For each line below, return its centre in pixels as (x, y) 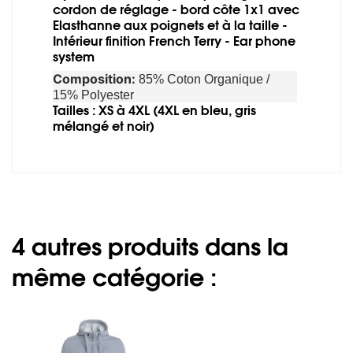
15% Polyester (93, 95)
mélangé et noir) (104, 126)
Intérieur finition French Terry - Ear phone (174, 41)
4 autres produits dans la (150, 246)
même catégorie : (114, 277)
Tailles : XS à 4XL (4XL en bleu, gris (154, 110)
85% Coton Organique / (204, 79)
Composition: (96, 79)
